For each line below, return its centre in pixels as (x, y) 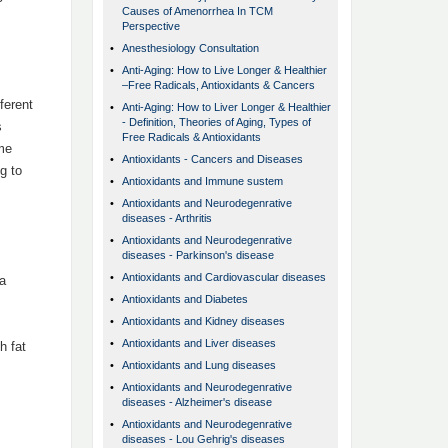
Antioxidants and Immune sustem (202, 181)
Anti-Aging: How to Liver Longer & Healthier (226, 107)
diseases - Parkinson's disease (198, 255)
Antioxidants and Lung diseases (199, 365)
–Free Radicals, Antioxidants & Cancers (218, 85)
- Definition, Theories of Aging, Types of (216, 122)
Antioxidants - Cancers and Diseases (212, 159)
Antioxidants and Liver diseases (199, 343)
